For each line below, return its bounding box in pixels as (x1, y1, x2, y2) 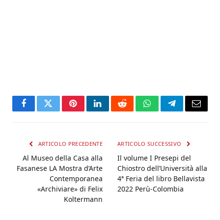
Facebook (23, 106, 57, 115)
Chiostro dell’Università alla (117, 164, 207, 173)
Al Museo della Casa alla (23, 153, 103, 163)
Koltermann (64, 194, 103, 204)
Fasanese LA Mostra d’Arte (17, 164, 103, 173)
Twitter (47, 106, 73, 115)
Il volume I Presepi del (117, 153, 191, 163)
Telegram (171, 106, 205, 115)
